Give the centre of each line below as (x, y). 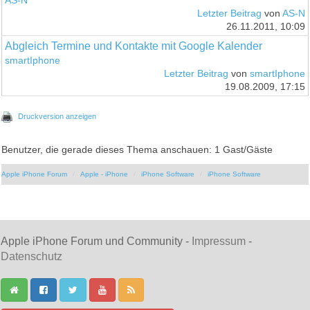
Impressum (219, 241)
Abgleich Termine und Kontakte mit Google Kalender (134, 46)
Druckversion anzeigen (57, 116)
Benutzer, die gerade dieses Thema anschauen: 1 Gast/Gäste (137, 149)
